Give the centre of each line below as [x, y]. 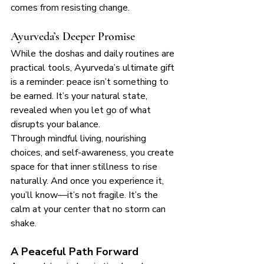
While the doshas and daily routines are [94, 54]
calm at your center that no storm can [89, 209]
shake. [24, 224]
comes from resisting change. [70, 8]
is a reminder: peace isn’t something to [91, 82]
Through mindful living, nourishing [80, 139]
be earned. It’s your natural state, [80, 96]
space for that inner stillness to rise [85, 167]
